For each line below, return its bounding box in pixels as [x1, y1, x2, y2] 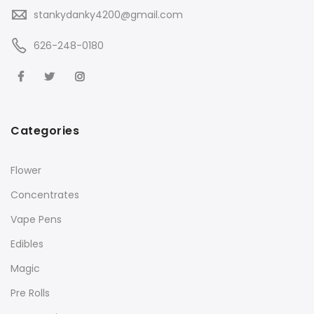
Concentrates [11, 187, 79, 202]
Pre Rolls [11, 285, 50, 300]
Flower [11, 163, 41, 177]
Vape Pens [11, 212, 62, 226]
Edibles [11, 236, 43, 251]
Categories [11, 122, 79, 139]
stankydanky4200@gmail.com [34, 8, 183, 22]
